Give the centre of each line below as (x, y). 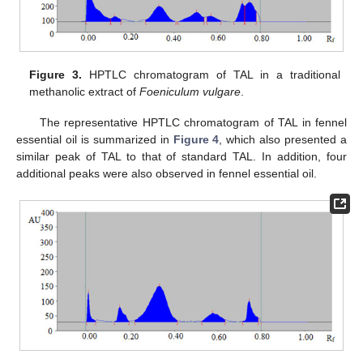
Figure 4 (196, 139)
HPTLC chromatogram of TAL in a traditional (211, 74)
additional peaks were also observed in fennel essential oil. (167, 173)
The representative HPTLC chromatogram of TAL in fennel (193, 122)
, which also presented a (283, 139)
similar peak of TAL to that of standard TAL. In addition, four (181, 156)
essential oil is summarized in (95, 139)
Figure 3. (56, 74)
